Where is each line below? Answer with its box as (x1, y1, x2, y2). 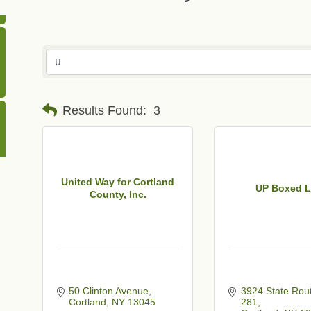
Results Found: (62, 103, 146, 117)
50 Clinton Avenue (69, 285, 149, 296)
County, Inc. (89, 188, 146, 200)
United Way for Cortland (61, 176, 175, 187)
